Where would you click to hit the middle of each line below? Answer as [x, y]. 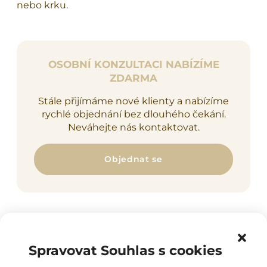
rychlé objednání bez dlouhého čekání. [133, 114]
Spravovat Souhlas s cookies [125, 250]
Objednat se [133, 159]
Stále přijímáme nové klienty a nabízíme [133, 101]
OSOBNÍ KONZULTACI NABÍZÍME [133, 64]
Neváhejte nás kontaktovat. [133, 127]
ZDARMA [133, 78]
